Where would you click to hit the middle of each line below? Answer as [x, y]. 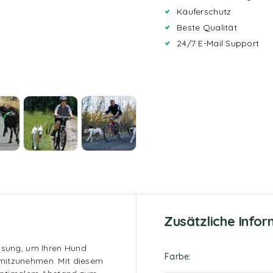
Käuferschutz [205, 12]
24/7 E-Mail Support [218, 43]
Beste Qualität [208, 27]
